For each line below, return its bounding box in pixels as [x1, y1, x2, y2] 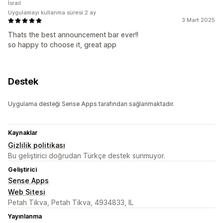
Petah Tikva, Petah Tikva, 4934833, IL [8, 198, 133, 207]
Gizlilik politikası [8, 141, 65, 150]
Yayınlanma [8, 213, 42, 221]
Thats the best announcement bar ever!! [8, 30, 138, 39]
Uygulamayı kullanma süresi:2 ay [8, 9, 96, 16]
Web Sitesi [8, 188, 45, 197]
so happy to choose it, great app [8, 40, 116, 49]
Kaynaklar [8, 129, 38, 137]
